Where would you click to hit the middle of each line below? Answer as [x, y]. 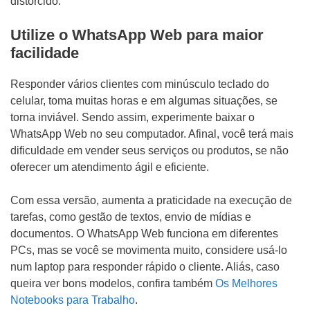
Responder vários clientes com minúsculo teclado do [140, 84]
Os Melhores [246, 283]
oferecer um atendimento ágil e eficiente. [110, 167]
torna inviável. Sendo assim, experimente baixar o [133, 117]
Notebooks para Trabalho [73, 300]
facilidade [45, 53]
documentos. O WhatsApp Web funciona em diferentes [144, 234]
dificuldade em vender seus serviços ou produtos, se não [149, 151]
